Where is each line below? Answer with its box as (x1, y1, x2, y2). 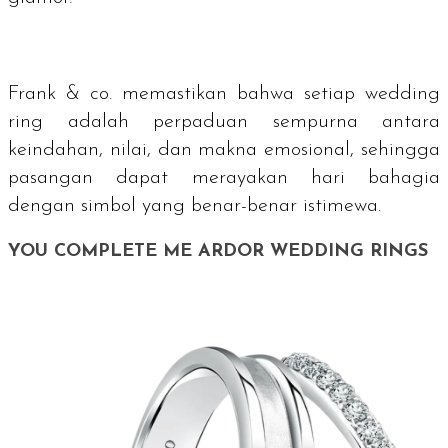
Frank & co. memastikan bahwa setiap (8, 83, 365, 104)
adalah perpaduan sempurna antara (43, 111, 440, 132)
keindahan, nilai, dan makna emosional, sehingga (8, 139, 440, 160)
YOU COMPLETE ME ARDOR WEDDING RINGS (8, 241, 428, 261)
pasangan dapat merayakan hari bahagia (8, 167, 440, 188)
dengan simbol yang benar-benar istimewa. (8, 195, 381, 216)
